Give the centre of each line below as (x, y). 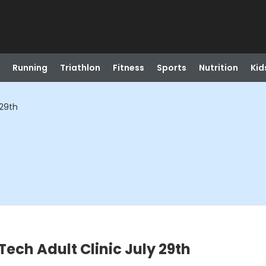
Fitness (128, 68)
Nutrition (218, 68)
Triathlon (80, 68)
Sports (171, 68)
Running (30, 68)
